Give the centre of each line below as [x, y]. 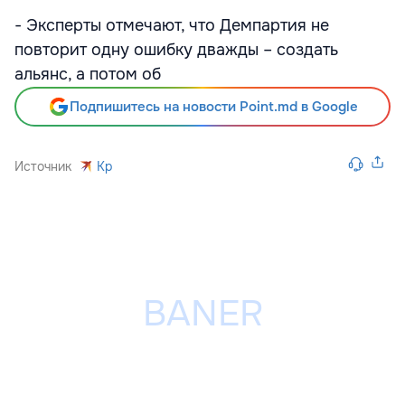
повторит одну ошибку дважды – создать [176, 50]
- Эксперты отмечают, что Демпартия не [172, 25]
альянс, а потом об [88, 74]
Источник [43, 166]
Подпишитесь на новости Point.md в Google [213, 107]
